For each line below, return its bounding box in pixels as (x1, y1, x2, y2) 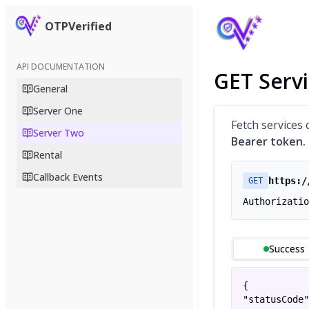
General (33, 82, 68, 95)
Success (269, 242, 305, 255)
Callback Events (33, 170, 103, 183)
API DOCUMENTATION (17, 61, 105, 72)
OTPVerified (45, 18, 112, 34)
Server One (33, 104, 83, 117)
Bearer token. (231, 134, 306, 149)
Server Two (33, 126, 84, 139)
